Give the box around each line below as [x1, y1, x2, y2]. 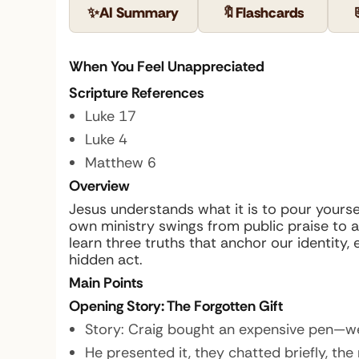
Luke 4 [84, 130, 127, 149]
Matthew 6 [84, 153, 156, 172]
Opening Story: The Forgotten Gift [68, 296, 283, 316]
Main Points [68, 273, 143, 292]
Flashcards [236, 3, 305, 22]
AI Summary [99, 3, 179, 22]
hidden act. [68, 250, 143, 269]
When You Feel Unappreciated [68, 57, 264, 76]
